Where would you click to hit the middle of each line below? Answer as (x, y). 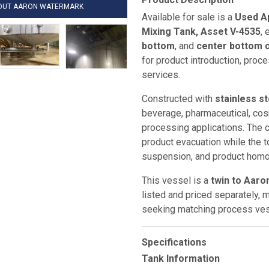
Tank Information (181, 258)
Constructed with (178, 99)
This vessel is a (176, 180)
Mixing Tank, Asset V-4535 (201, 32)
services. (161, 75)
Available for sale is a (188, 17)
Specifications (174, 242)
